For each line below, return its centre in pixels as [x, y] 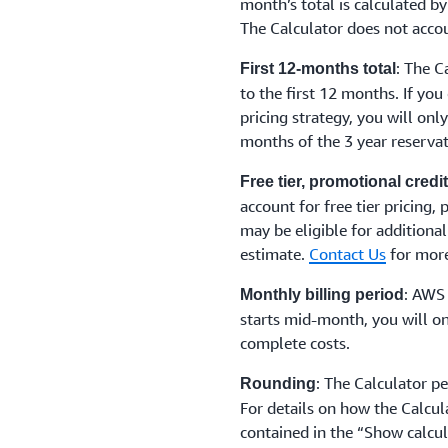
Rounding [278, 383]
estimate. [274, 254]
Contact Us [347, 254]
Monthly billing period [322, 294]
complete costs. [295, 343]
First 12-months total [318, 68]
